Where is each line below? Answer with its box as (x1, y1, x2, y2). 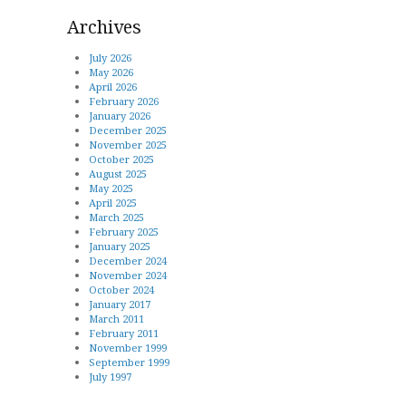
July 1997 (89, 370, 131, 383)
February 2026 (89, 94, 159, 108)
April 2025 (89, 196, 137, 209)
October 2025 (89, 152, 154, 166)
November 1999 (89, 341, 167, 354)
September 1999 (89, 355, 169, 369)
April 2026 (89, 80, 137, 93)
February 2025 (89, 225, 159, 238)
